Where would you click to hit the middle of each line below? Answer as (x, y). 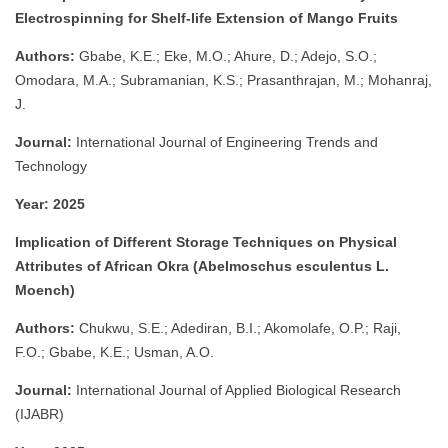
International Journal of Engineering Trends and (225, 141)
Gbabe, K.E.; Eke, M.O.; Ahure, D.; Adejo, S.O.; (226, 55)
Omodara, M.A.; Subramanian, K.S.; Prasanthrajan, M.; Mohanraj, (223, 79)
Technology (51, 165)
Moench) (45, 289)
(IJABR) (39, 413)
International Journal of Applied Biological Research (236, 389)
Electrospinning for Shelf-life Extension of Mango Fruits (206, 17)
